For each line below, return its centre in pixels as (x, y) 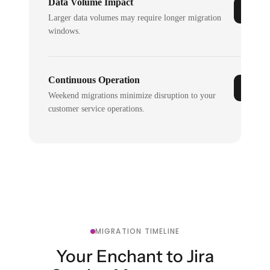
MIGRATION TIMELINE (137, 231)
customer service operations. (97, 108)
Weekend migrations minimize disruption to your (132, 95)
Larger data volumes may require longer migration (135, 17)
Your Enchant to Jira (135, 256)
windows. (65, 31)
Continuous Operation (94, 80)
